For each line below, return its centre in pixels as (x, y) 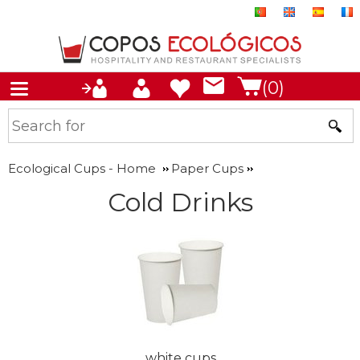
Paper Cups (207, 168)
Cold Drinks (180, 202)
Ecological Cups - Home (82, 168)
